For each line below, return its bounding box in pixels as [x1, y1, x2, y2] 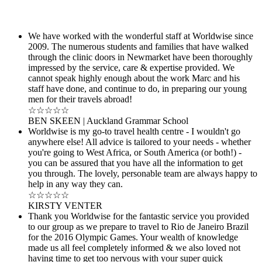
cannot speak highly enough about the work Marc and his [28, 73, 240, 83]
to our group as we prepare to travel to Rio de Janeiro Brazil [28, 221, 249, 232]
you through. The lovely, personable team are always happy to [28, 168, 257, 178]
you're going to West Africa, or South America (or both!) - [28, 147, 242, 157]
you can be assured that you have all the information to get [28, 157, 243, 168]
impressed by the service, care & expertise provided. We [28, 62, 235, 73]
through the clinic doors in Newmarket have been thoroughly [28, 51, 253, 62]
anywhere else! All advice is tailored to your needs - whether [28, 136, 251, 147]
